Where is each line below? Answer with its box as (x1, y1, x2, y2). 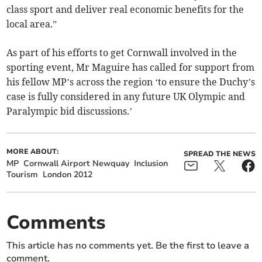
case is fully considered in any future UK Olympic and (6, 91, 246, 103)
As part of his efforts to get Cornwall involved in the (6, 47, 237, 59)
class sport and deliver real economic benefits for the (6, 4, 244, 16)
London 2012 (43, 169, 93, 181)
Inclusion (134, 158, 168, 170)
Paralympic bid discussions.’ (6, 105, 133, 118)
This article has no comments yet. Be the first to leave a (6, 239, 250, 253)
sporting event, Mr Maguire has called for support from (6, 61, 255, 74)
